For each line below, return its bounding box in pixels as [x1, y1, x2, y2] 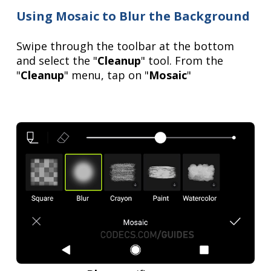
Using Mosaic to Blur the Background [16, 7, 250, 24]
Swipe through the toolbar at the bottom [16, 38, 235, 53]
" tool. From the [141, 53, 224, 68]
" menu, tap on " [64, 67, 149, 82]
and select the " [16, 53, 98, 68]
